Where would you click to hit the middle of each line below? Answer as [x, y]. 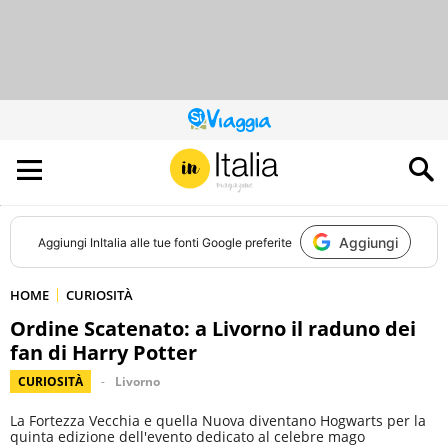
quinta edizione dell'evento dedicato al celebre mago [187, 436]
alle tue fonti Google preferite [209, 242]
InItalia [108, 242]
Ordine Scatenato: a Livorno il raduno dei [213, 328]
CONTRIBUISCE [264, 148]
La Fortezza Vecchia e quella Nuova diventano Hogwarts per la [218, 420]
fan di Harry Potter [103, 352]
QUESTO [246, 124]
